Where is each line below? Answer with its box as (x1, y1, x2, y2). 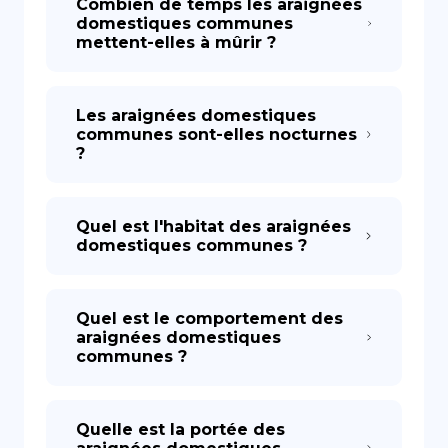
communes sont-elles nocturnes (76, 125, 357, 144)
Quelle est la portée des (76, 420, 285, 439)
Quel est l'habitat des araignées (76, 217, 351, 236)
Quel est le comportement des (76, 309, 343, 328)
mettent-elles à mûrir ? (76, 33, 276, 52)
